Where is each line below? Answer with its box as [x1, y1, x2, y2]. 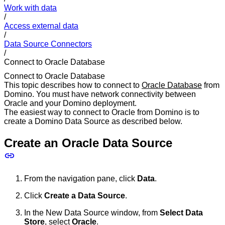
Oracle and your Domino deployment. [4, 99, 137, 108]
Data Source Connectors [4, 39, 92, 48]
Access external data [4, 21, 78, 30]
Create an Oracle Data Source [4, 136, 172, 150]
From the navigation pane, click [24, 174, 137, 183]
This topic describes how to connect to [4, 81, 142, 90]
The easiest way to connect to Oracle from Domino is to [4, 108, 199, 117]
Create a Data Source [44, 191, 125, 200]
